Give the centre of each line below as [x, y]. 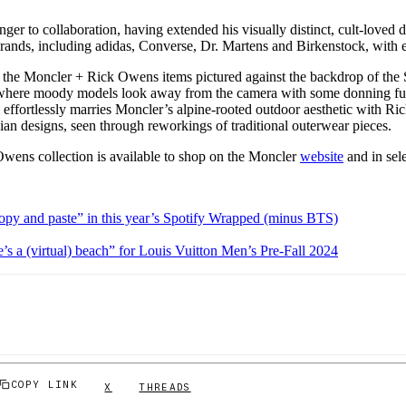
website [322, 157]
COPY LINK [44, 384]
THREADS [165, 387]
